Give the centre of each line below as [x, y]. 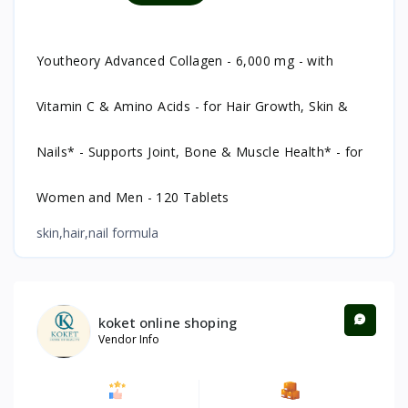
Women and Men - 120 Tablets [133, 197]
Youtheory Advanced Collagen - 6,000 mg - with [185, 60]
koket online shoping [168, 323]
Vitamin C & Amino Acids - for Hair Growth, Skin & [193, 106]
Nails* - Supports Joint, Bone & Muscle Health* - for [200, 151]
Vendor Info [129, 340]
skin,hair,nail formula [99, 232]
